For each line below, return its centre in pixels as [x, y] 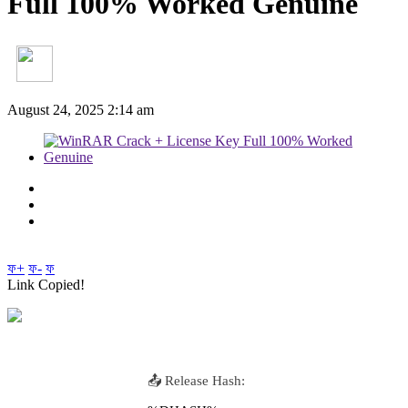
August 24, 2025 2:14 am [81, 109]
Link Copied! [46, 284]
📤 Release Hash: [196, 380]
